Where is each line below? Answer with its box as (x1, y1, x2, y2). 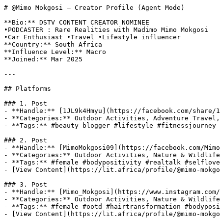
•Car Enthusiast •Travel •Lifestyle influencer (4, 33, 181, 41)
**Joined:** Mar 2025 (4, 55, 82, 63)
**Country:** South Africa (4, 41, 102, 48)
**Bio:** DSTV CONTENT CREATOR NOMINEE (4, 19, 149, 26)
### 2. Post (4, 137, 47, 144)
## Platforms (4, 85, 51, 92)
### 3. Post (4, 181, 47, 188)
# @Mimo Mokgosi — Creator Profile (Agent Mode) (4, 4, 185, 11)
